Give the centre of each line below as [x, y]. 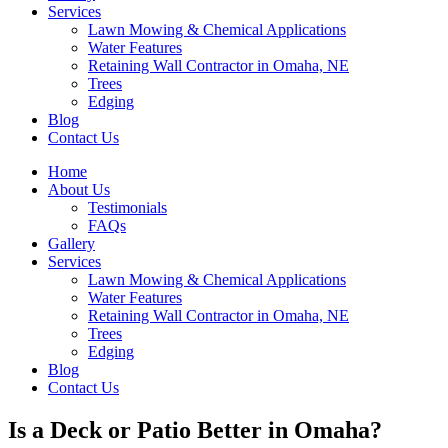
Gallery [71, 243]
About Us [79, 189]
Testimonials [127, 207]
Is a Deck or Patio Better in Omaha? [195, 429]
